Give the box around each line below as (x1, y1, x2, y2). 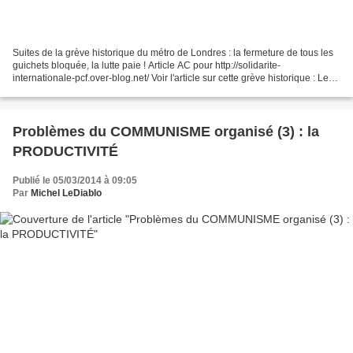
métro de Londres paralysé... (13, 84, 135, 96)
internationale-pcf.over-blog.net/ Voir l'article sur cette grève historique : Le (13, 72, 329, 84)
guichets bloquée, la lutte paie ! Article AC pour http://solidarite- (13, 59, 281, 71)
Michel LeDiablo (31, 187, 102, 199)
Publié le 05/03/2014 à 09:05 (13, 174, 137, 186)
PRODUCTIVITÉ (13, 143, 118, 159)
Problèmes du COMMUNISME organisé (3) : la (13, 123, 319, 139)
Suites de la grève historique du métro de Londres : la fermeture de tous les (13, 46, 333, 58)
